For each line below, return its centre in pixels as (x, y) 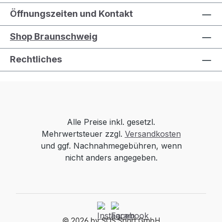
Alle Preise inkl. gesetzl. (111, 122)
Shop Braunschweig (54, 37)
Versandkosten (153, 134)
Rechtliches (36, 59)
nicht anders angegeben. (111, 158)
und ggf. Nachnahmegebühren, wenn (111, 146)
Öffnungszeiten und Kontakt (71, 14)
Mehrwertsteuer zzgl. (83, 134)
